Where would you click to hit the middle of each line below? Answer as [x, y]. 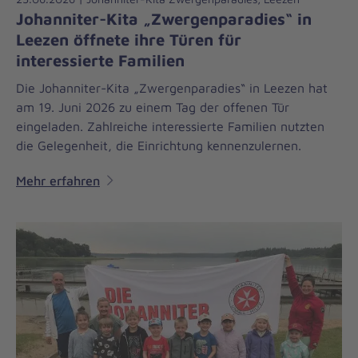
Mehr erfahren [58, 180]
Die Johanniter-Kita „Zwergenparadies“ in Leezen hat [172, 88]
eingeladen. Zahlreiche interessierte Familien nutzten [170, 126]
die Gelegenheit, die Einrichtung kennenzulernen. [159, 145]
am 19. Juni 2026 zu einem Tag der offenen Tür [153, 107]
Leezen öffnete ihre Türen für [129, 39]
